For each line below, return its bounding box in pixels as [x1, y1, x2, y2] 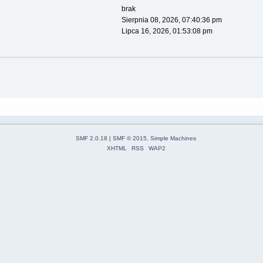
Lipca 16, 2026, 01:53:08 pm [121, 27, 213, 36]
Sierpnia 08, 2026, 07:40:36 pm [121, 16, 222, 25]
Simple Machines [150, 134, 196, 141]
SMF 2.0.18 [76, 134, 107, 141]
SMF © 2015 [113, 134, 147, 141]
